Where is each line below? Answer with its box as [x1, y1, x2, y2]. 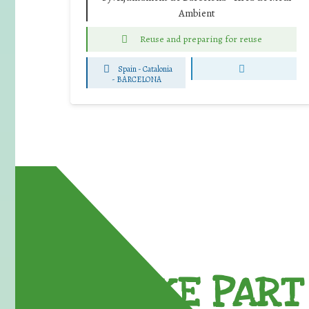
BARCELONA [116, 73, 161, 85]
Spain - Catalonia [118, 63, 173, 74]
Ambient [179, 6, 215, 20]
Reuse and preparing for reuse [139, 32, 262, 46]
